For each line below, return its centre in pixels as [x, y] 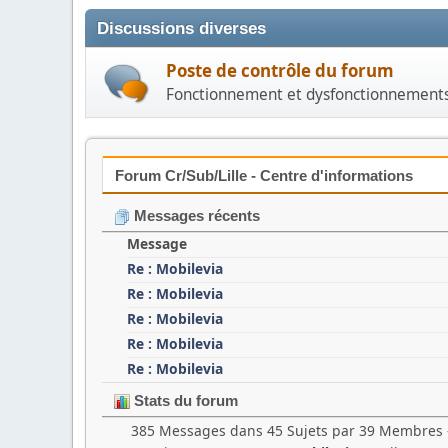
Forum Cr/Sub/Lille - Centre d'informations [264, 176]
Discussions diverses [181, 29]
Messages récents [195, 216]
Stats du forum [184, 401]
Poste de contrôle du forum [280, 71]
